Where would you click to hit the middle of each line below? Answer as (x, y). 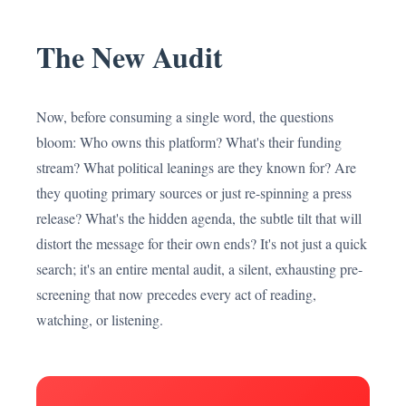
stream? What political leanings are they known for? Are (196, 167)
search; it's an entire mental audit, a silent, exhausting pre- (199, 269)
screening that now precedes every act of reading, (176, 294)
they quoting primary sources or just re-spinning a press (194, 193)
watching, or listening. (100, 319)
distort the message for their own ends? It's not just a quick (202, 243)
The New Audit (130, 57)
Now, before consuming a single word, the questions (185, 116)
